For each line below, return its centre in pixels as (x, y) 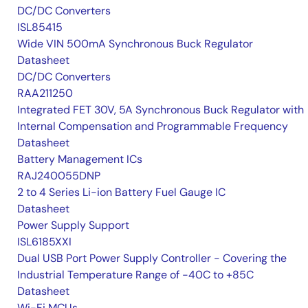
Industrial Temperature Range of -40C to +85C (135, 275)
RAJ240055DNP (59, 176)
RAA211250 (45, 93)
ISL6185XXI (44, 242)
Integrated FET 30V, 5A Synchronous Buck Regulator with (161, 110)
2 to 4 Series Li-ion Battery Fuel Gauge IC (121, 192)
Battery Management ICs (80, 159)
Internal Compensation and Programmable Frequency (153, 126)
